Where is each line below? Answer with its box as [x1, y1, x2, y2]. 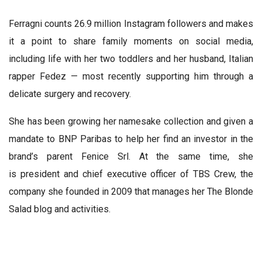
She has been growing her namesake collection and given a [9, 116, 253, 127]
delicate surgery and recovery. [9, 88, 131, 100]
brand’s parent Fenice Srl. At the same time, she [9, 151, 253, 163]
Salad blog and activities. [9, 204, 111, 215]
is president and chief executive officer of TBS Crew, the [9, 168, 253, 180]
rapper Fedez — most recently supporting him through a [9, 71, 253, 82]
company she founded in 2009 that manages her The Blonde [9, 186, 253, 198]
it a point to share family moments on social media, [9, 36, 253, 47]
